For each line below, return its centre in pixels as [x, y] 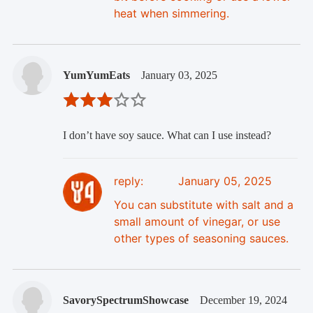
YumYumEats [96, 75]
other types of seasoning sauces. [201, 239]
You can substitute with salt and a [203, 205]
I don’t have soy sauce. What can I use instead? [167, 136]
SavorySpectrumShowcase [125, 300]
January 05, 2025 [225, 181]
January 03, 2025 [179, 75]
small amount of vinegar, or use [197, 222]
